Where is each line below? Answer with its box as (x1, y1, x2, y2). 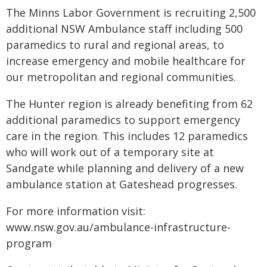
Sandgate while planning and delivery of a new (6, 161, 244, 175)
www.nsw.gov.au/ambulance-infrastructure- (6, 220, 231, 234)
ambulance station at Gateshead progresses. (6, 177, 237, 191)
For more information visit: (6, 204, 145, 218)
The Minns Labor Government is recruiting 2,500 (6, 5, 256, 20)
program (6, 236, 55, 250)
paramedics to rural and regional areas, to (6, 38, 224, 52)
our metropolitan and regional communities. (6, 70, 236, 84)
